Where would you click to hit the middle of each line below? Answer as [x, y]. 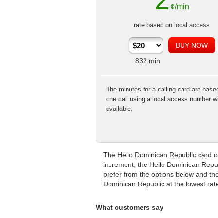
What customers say [130, 207]
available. [119, 109]
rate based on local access [172, 25]
